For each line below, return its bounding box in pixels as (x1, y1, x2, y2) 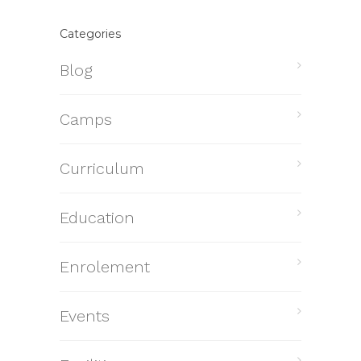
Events (60, 305, 110, 326)
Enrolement (60, 256, 150, 276)
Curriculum (60, 158, 144, 178)
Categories (60, 26, 121, 41)
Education (60, 207, 135, 227)
